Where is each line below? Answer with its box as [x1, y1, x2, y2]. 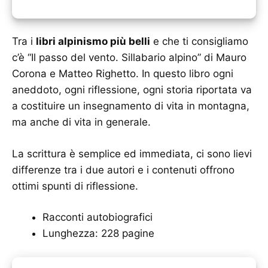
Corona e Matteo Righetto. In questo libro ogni [12, 68, 233, 80]
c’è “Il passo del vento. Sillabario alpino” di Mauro [12, 51, 246, 64]
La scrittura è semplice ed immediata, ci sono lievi [12, 147, 252, 160]
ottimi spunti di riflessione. [12, 179, 138, 192]
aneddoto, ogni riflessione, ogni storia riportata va [12, 84, 252, 96]
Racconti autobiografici [42, 211, 153, 224]
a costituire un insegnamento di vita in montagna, [12, 100, 249, 112]
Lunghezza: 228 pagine [42, 227, 154, 240]
